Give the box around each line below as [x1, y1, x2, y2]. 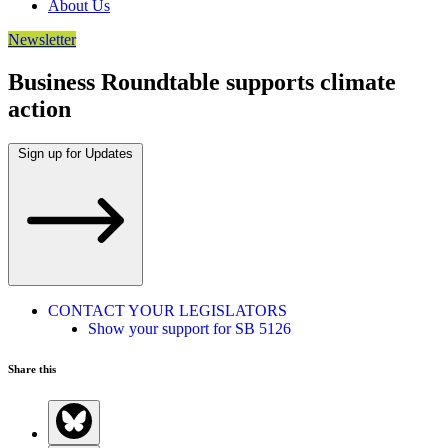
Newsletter [8, 31, 76, 48]
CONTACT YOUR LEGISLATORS [48, 301, 287, 319]
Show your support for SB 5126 [88, 319, 291, 337]
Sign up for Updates [18, 145, 133, 161]
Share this [8, 362, 56, 375]
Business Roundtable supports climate [8, 68, 396, 95]
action [8, 95, 71, 122]
